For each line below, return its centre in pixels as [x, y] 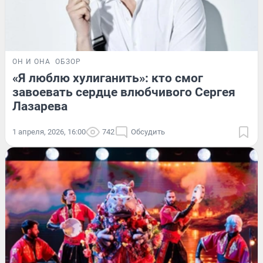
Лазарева [40, 106]
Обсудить [148, 131]
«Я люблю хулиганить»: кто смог [108, 78]
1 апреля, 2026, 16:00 [49, 131]
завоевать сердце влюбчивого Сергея [124, 92]
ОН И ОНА [31, 61]
